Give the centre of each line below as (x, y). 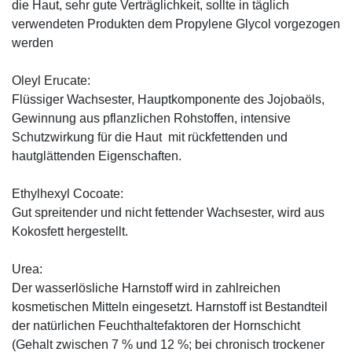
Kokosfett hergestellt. (70, 231)
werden (33, 42)
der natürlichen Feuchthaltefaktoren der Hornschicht (156, 325)
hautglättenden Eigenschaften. (97, 156)
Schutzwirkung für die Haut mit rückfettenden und (150, 137)
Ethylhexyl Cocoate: (68, 193)
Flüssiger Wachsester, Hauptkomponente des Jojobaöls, (168, 99)
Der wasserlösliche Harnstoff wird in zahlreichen (146, 288)
